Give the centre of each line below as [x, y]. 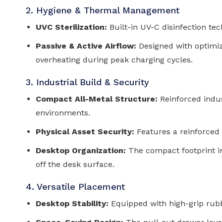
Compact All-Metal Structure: [97, 99]
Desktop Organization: [81, 150]
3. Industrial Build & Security [87, 82]
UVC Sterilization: [71, 27]
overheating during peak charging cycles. [114, 59]
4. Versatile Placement [75, 186]
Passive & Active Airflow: [86, 46]
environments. [63, 112]
